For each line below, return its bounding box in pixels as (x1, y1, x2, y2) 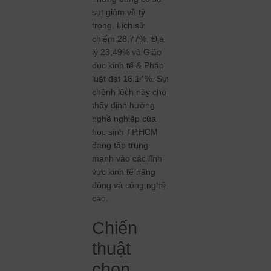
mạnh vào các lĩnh (92, 154, 163, 163)
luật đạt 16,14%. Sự (92, 74, 168, 83)
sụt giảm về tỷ (92, 7, 146, 17)
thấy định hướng (92, 100, 155, 110)
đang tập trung (92, 140, 149, 150)
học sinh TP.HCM (92, 127, 158, 137)
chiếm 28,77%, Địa (92, 34, 165, 44)
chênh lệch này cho (92, 87, 167, 97)
